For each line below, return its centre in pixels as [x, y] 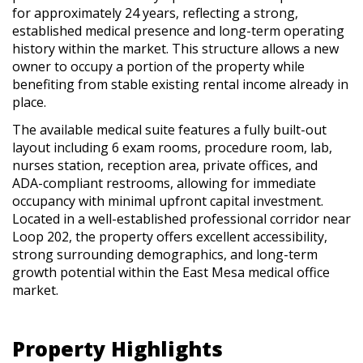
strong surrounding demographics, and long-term [165, 254]
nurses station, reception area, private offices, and [165, 165]
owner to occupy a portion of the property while [158, 66]
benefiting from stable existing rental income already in [180, 84]
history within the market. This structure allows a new [175, 48]
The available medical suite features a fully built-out [169, 129]
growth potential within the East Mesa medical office [171, 272]
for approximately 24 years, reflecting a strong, [155, 13]
